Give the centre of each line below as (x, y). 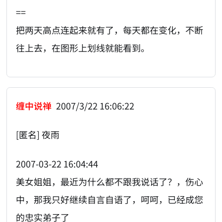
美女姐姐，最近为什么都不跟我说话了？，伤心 (110, 181)
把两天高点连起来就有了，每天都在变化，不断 (110, 30)
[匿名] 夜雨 (38, 135)
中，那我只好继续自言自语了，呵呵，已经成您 (110, 199)
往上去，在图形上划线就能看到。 (83, 48)
